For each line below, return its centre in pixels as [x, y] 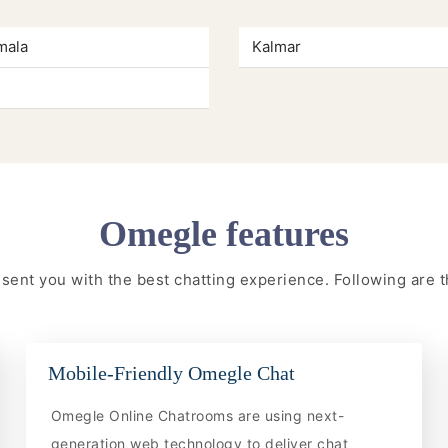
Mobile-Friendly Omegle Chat [171, 372]
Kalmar [276, 47]
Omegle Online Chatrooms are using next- [197, 415]
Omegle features [224, 234]
